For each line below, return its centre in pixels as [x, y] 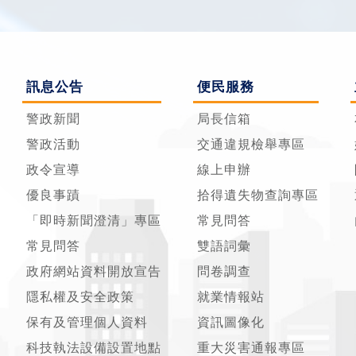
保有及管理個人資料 [87, 322]
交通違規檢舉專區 [251, 144]
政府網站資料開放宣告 [94, 271]
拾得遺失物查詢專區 [258, 195]
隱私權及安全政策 [80, 296]
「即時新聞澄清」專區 [94, 220]
